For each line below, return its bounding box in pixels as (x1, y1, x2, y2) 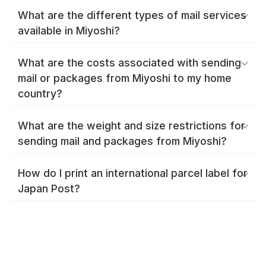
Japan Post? (18, 182, 80, 195)
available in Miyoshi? (18, 24, 120, 37)
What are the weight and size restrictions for (18, 119, 245, 132)
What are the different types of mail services (18, 8, 246, 21)
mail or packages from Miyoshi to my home (18, 71, 232, 84)
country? (18, 87, 62, 100)
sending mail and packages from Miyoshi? (18, 134, 227, 147)
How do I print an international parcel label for (18, 167, 248, 180)
